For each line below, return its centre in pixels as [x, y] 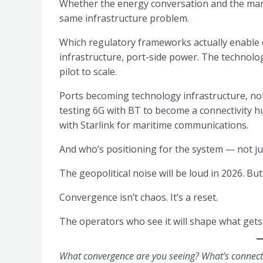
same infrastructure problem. [124, 18]
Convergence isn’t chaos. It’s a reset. [139, 197]
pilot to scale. [88, 72]
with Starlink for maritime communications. [154, 125]
